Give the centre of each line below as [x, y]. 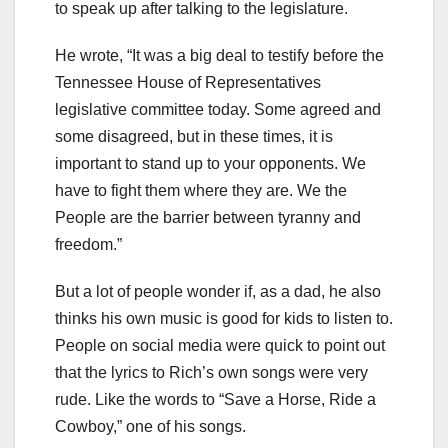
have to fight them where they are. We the [201, 191]
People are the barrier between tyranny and [208, 218]
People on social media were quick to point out [220, 346]
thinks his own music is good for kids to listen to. [224, 319]
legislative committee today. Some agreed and [218, 110]
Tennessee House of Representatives [188, 83]
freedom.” [88, 245]
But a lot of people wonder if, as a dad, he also [218, 292]
